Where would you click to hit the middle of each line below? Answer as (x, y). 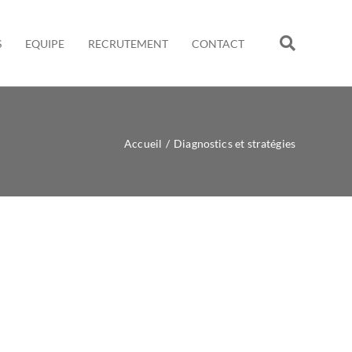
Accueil (143, 143)
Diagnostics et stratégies (235, 143)
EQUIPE (45, 44)
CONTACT (218, 44)
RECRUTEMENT (128, 44)
